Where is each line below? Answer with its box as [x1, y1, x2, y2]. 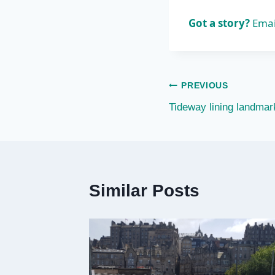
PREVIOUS [181, 81, 228, 91]
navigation [168, 105, 255, 125]
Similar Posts [89, 180, 199, 200]
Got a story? [188, 15, 250, 30]
